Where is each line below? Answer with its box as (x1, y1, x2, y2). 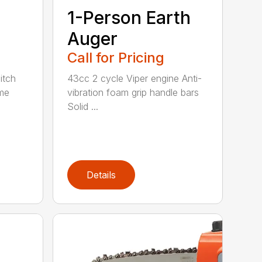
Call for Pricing (67, 49, 165, 66)
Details (87, 168, 116, 181)
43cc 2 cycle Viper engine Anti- (67, 72, 202, 84)
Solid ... (67, 100, 99, 112)
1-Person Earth (67, 6, 191, 28)
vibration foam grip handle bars (67, 86, 199, 98)
